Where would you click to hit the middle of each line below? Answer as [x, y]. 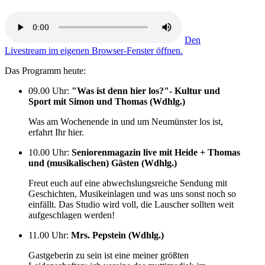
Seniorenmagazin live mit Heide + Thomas [156, 152]
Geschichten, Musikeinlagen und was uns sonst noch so [132, 193]
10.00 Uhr [48, 152]
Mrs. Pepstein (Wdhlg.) [117, 235]
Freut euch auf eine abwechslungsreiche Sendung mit [128, 183]
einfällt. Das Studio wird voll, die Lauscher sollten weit [131, 204]
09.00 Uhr [48, 91]
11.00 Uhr [47, 235]
